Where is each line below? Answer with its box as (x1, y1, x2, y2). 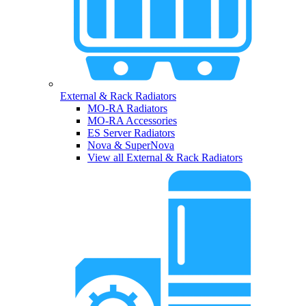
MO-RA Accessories (87, 115, 177, 127)
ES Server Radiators (87, 127, 175, 139)
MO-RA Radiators (87, 102, 167, 115)
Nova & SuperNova (87, 139, 174, 152)
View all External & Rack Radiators (87, 152, 242, 164)
